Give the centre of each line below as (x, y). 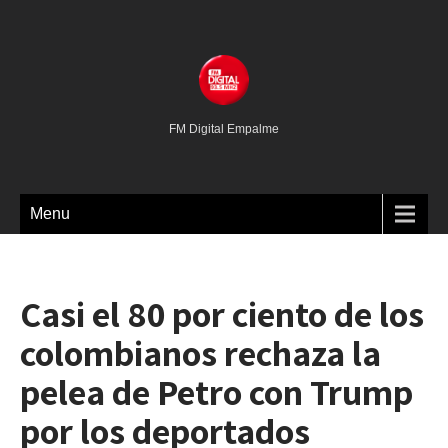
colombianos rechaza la (200, 352)
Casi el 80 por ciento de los (222, 313)
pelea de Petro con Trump (216, 391)
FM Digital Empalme (224, 129)
